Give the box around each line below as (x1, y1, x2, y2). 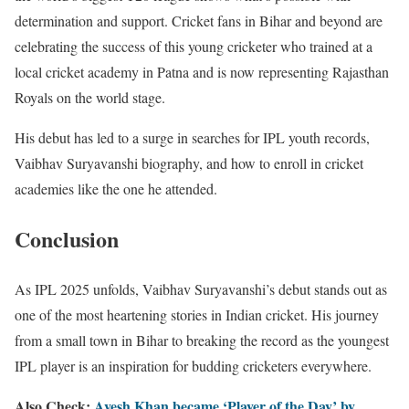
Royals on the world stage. (15, 88, 165, 108)
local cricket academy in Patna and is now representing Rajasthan (15, 62, 389, 82)
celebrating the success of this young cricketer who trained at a (15, 37, 372, 57)
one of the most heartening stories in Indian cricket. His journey (15, 305, 379, 325)
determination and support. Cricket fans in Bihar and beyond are (15, 11, 383, 31)
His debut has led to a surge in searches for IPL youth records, (15, 128, 370, 148)
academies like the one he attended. (15, 179, 217, 199)
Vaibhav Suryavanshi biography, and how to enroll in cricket (15, 153, 363, 173)
